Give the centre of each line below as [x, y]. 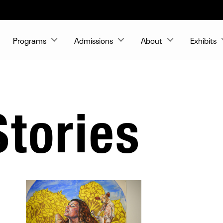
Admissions [94, 40]
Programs [30, 40]
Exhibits [203, 40]
